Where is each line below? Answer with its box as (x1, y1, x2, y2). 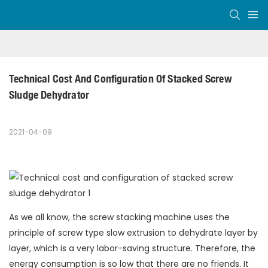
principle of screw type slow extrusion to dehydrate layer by (9, 227, 258, 239)
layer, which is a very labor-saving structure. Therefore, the (9, 242, 255, 255)
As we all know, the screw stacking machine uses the (9, 211, 230, 224)
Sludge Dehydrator (9, 89, 90, 102)
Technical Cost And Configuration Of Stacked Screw (9, 72, 232, 86)
